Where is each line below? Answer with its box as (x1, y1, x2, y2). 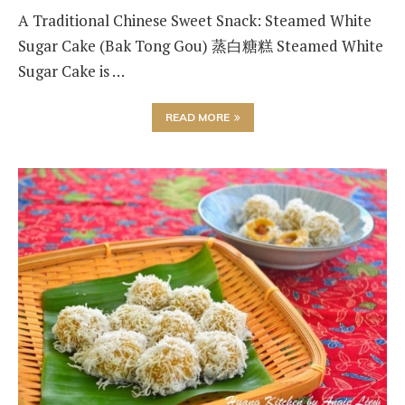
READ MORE (165, 110, 230, 124)
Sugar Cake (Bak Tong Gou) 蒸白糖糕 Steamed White (18, 35, 383, 56)
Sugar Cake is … (18, 61, 125, 81)
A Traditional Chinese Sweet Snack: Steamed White (18, 10, 372, 31)
